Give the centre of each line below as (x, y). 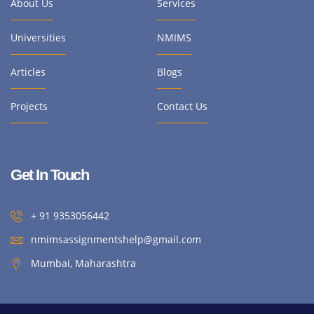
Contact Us (182, 107)
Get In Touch (49, 175)
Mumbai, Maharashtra (84, 264)
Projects (29, 107)
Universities (38, 38)
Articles (28, 72)
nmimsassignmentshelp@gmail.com (116, 240)
